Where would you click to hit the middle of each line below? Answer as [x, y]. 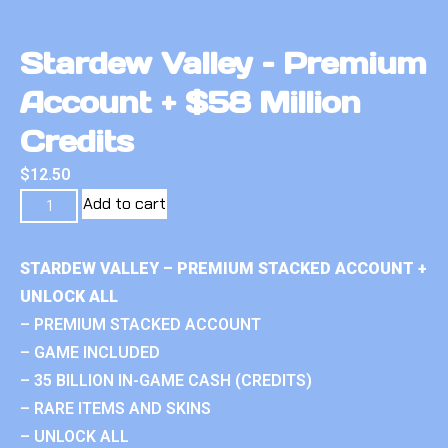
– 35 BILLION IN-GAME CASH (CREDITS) [166, 380]
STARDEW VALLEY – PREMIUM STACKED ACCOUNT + [223, 268]
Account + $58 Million [190, 101]
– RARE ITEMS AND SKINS [115, 408]
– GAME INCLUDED [90, 352]
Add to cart [125, 203]
